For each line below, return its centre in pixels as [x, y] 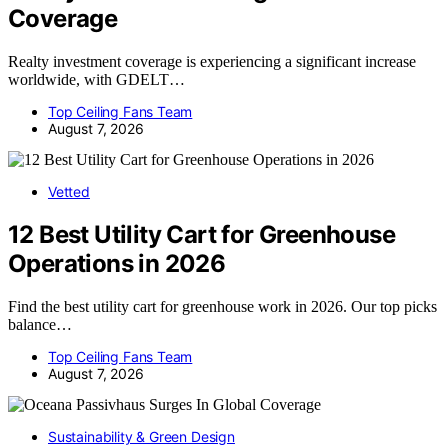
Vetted [69, 191]
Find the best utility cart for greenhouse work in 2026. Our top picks [222, 306]
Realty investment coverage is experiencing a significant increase [212, 61]
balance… [40, 324]
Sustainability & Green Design [141, 436]
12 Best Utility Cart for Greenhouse [201, 234]
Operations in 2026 [117, 263]
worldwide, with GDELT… [96, 79]
